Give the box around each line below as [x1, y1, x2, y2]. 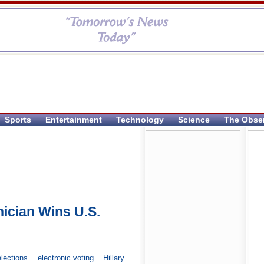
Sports [5, 115, 31, 124]
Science [178, 115, 210, 124]
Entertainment [45, 115, 102, 124]
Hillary [103, 253, 125, 263]
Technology [116, 115, 164, 124]
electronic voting [37, 253, 94, 263]
